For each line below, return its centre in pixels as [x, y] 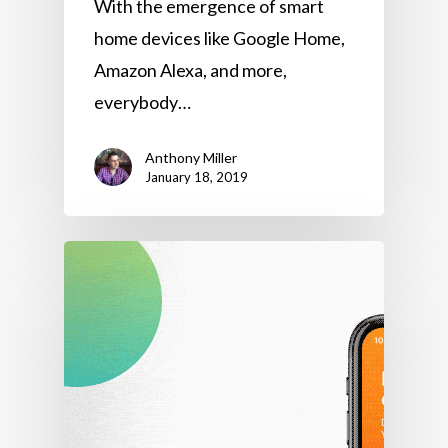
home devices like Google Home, [219, 37]
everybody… [142, 101]
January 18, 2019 [196, 176]
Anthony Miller [191, 157]
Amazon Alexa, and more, [190, 69]
